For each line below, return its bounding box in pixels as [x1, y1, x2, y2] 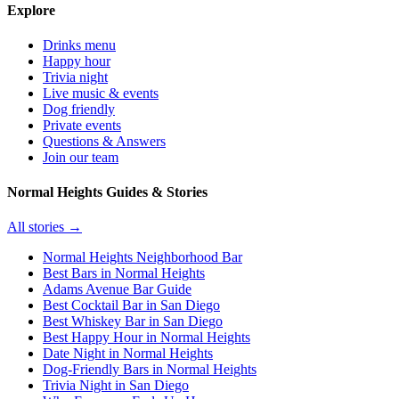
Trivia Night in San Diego [43, 378, 189, 394]
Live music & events [43, 85, 159, 101]
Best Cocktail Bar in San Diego [43, 297, 220, 313]
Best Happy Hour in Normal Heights [43, 330, 250, 346]
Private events [43, 117, 121, 133]
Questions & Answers [43, 133, 166, 149]
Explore [7, 2, 55, 18]
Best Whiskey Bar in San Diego [43, 313, 223, 330]
